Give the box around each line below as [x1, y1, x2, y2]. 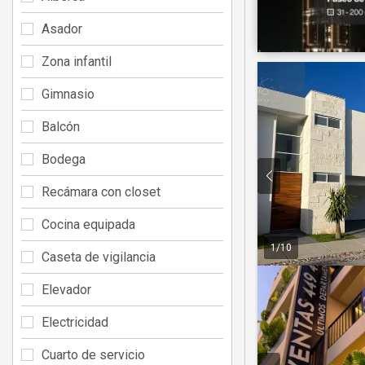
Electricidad [42, 314, 108, 330]
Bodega [42, 151, 86, 167]
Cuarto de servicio [42, 346, 145, 363]
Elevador [42, 281, 91, 297]
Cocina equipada [42, 216, 135, 232]
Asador [42, 20, 82, 37]
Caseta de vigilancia [42, 248, 156, 265]
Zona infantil [42, 53, 112, 69]
